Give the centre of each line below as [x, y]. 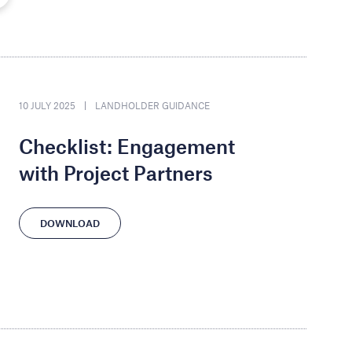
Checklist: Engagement [127, 146]
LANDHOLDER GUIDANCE [152, 105]
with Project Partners [116, 172]
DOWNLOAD [70, 223]
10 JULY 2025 [47, 105]
